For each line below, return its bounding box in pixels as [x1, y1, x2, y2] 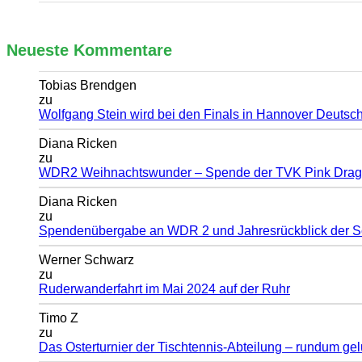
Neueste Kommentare [6, 40, 172, 59]
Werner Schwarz [39, 253, 134, 267]
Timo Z [39, 311, 78, 326]
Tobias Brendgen [39, 78, 137, 93]
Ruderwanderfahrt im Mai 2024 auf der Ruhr [39, 282, 290, 297]
